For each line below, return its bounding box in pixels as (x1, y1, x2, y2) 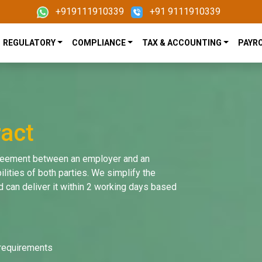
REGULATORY (2, 38, 56, 48)
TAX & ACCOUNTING (142, 38, 222, 48)
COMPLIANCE (71, 38, 126, 48)
